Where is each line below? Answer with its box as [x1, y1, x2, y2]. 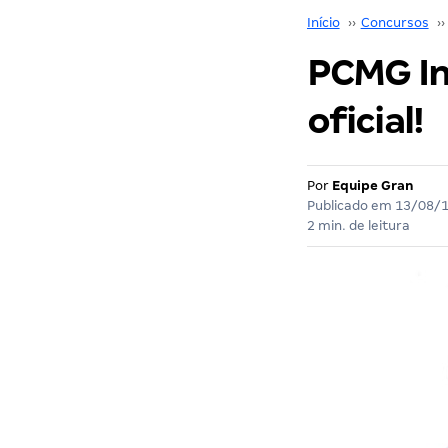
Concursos [360, 15, 429, 30]
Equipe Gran [331, 178, 414, 193]
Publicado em [306, 198, 395, 213]
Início [306, 15, 340, 30]
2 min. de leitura [306, 218, 410, 233]
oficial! [306, 100, 424, 141]
